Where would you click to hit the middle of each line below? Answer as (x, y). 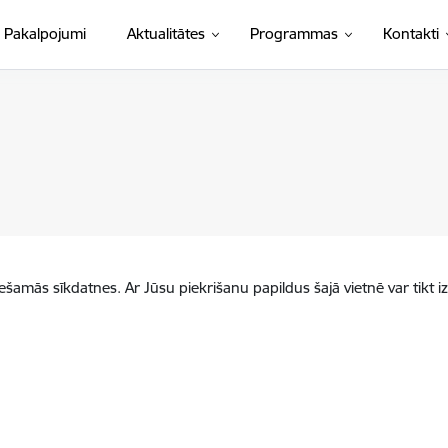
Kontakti (410, 33)
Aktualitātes (165, 33)
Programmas (293, 33)
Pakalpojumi (44, 33)
